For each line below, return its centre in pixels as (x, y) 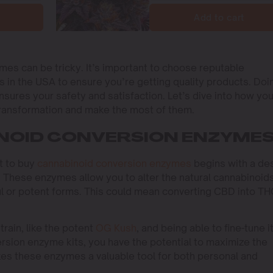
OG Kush (116, 228)
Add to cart (219, 17)
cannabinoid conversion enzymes (114, 163)
